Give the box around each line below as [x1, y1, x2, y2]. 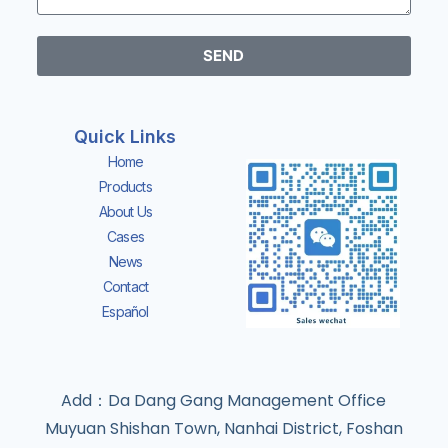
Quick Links [74, 126, 177, 148]
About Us [98, 203, 153, 221]
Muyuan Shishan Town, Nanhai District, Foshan [44, 417, 403, 441]
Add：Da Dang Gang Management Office [61, 389, 387, 413]
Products [99, 178, 152, 196]
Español [102, 303, 149, 321]
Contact [102, 278, 149, 296]
